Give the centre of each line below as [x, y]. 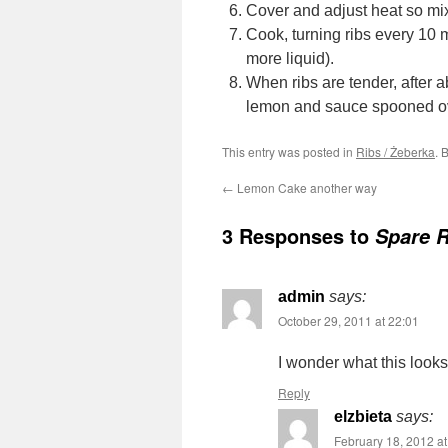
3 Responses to [298, 235]
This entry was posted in [289, 151]
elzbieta [363, 416]
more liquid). [290, 58]
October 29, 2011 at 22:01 [348, 320]
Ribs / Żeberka [395, 151]
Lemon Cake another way [305, 187]
